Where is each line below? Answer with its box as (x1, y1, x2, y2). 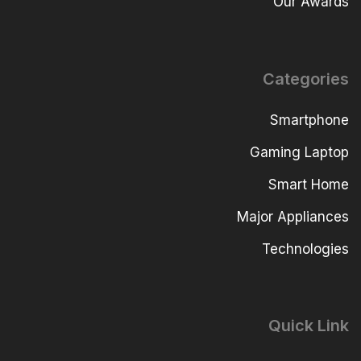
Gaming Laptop (250, 143, 349, 160)
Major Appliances (237, 208, 349, 225)
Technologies (262, 240, 349, 257)
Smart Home (268, 176, 349, 193)
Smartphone (270, 111, 349, 128)
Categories (263, 68, 349, 89)
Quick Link (268, 315, 349, 335)
